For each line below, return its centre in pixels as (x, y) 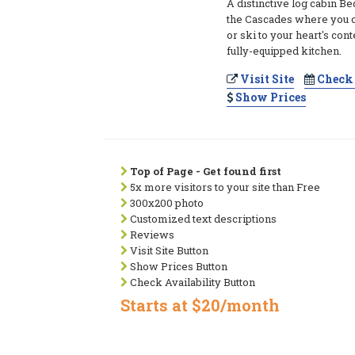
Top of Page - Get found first (206, 171)
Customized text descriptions (202, 219)
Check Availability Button (191, 282)
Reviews (151, 235)
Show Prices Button (177, 266)
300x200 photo (166, 203)
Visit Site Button (168, 250)
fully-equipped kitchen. (284, 51)
